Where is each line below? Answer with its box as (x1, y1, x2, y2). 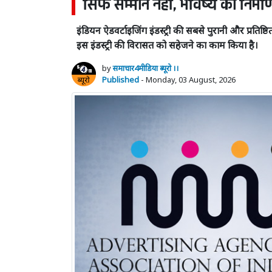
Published (102, 73, 139, 85)
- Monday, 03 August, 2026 (139, 73, 236, 85)
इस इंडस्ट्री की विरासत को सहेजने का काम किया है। (76, 38, 258, 52)
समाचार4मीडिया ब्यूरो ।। (113, 62, 179, 73)
